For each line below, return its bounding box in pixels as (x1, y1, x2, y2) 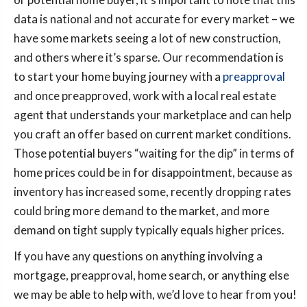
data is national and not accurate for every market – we (14, 11, 295, 26)
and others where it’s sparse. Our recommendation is (14, 49, 284, 64)
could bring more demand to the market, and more (14, 203, 269, 218)
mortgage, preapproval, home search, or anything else (14, 267, 289, 282)
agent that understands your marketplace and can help (14, 107, 291, 122)
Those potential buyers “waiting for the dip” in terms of (14, 145, 295, 160)
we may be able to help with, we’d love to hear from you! (14, 286, 297, 302)
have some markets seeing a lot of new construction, (14, 30, 281, 45)
